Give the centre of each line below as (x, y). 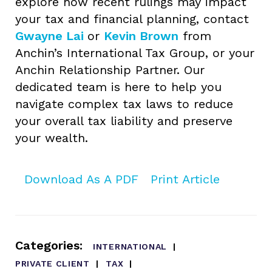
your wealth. (52, 138)
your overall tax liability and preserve (124, 121)
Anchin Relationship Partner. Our (110, 70)
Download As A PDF (81, 179)
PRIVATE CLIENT (53, 263)
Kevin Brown (141, 36)
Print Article (185, 179)
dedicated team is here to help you (118, 87)
